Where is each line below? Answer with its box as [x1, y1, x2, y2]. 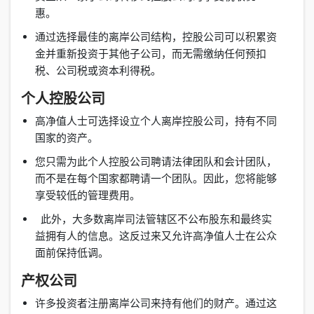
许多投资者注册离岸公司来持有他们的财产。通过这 [35, 296, 277, 310]
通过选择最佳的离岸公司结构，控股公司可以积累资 [35, 30, 277, 44]
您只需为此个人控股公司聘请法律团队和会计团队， [35, 155, 277, 169]
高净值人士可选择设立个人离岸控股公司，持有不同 [35, 114, 277, 128]
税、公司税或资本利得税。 [35, 64, 168, 78]
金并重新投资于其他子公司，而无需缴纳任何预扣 [35, 47, 266, 61]
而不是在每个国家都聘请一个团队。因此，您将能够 [35, 172, 277, 186]
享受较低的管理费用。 [35, 189, 159, 203]
